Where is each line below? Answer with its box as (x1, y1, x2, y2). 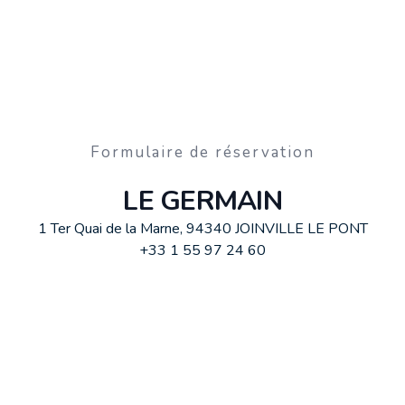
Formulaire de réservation (90, 142, 315, 163)
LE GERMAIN (123, 183, 282, 220)
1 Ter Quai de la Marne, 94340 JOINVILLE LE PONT (37, 219, 368, 239)
